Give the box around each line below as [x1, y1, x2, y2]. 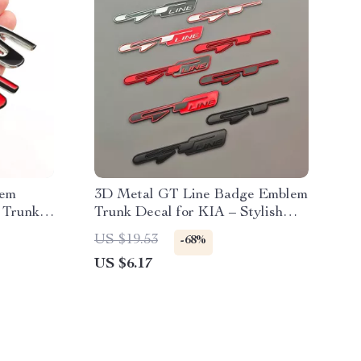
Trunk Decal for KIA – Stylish [94, 205, 283, 220]
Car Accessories [94, 223, 197, 238]
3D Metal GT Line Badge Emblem [94, 188, 308, 202]
